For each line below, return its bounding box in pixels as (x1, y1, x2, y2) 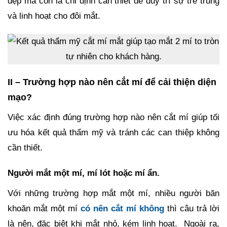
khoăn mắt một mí (8, 203, 81, 213)
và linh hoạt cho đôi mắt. (8, 11, 100, 21)
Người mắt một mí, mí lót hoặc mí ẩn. (8, 168, 160, 178)
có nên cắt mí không (81, 203, 164, 213)
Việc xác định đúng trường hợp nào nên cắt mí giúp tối (8, 112, 219, 122)
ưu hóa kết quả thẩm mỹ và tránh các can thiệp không (8, 127, 219, 137)
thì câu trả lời (164, 203, 219, 213)
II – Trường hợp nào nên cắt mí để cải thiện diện (8, 77, 216, 87)
